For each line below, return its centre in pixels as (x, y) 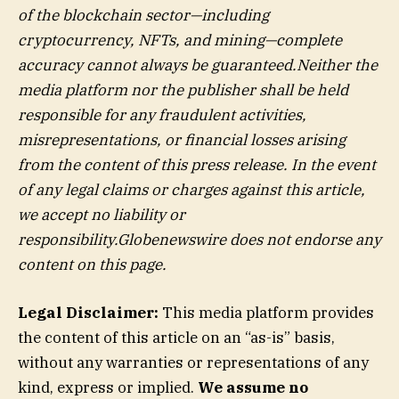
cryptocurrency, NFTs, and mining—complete (180, 41)
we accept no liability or (102, 215)
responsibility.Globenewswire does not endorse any (199, 240)
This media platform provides (266, 313)
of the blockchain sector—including (143, 16)
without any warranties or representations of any (193, 363)
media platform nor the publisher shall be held (183, 90)
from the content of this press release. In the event (197, 165)
